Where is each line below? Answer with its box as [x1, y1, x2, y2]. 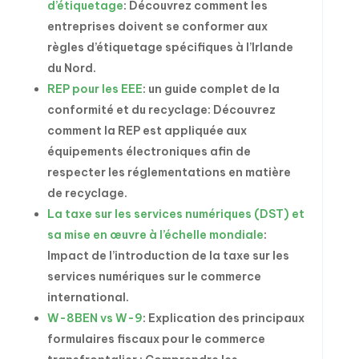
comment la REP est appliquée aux [46, 123, 247, 138]
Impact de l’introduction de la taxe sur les [46, 248, 289, 263]
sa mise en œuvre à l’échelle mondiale [46, 228, 264, 242]
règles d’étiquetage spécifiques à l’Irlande [46, 40, 293, 54]
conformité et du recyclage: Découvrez [46, 103, 276, 117]
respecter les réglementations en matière [46, 165, 291, 179]
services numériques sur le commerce [46, 269, 261, 284]
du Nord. [46, 61, 96, 75]
